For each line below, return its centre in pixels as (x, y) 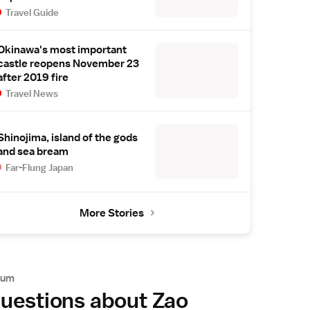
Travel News (32, 93)
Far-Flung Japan (40, 167)
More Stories (112, 213)
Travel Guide (33, 12)
